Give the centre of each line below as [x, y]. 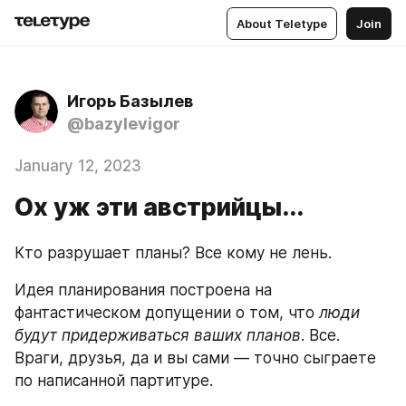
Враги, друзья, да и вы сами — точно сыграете [195, 358]
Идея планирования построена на [143, 290]
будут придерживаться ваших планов [158, 335]
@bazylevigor [124, 124]
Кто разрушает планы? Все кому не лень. [175, 253]
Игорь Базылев [130, 101]
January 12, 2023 [78, 166]
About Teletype [282, 23]
